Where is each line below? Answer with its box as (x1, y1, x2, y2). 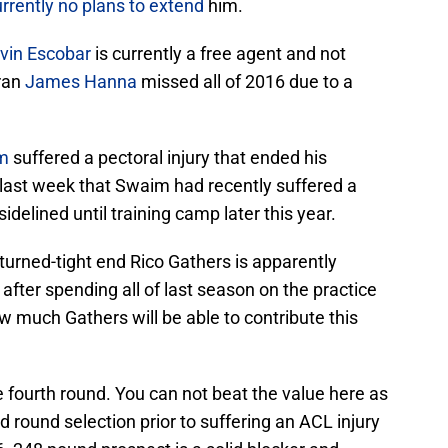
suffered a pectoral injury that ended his (9, 147, 327, 169)
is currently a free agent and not (91, 43, 346, 65)
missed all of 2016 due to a (137, 71, 353, 93)
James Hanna (25, 71, 137, 93)
